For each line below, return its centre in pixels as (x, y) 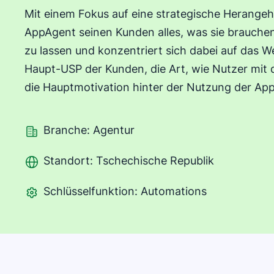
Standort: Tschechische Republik (129, 161)
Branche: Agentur (89, 130)
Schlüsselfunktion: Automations (125, 191)
